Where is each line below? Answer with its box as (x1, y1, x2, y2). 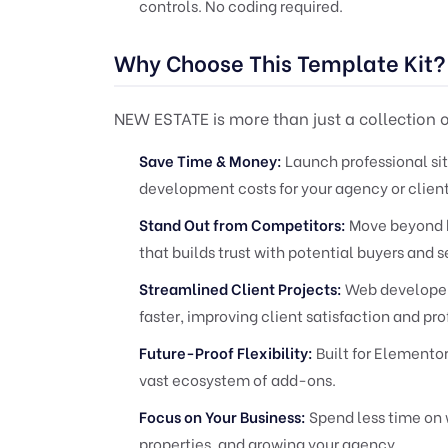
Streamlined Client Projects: (139, 276, 342, 299)
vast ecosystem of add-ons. (139, 367, 336, 390)
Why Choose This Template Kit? (114, 45, 446, 78)
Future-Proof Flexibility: (139, 340, 313, 363)
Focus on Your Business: (139, 404, 306, 427)
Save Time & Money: (139, 148, 282, 171)
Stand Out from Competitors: (139, 212, 346, 235)
